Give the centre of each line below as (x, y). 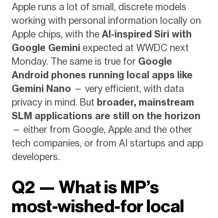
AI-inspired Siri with (146, 34)
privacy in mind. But (54, 102)
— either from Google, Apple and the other (102, 130)
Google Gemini (46, 48)
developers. (36, 157)
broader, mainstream (145, 102)
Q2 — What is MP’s (85, 187)
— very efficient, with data (127, 89)
